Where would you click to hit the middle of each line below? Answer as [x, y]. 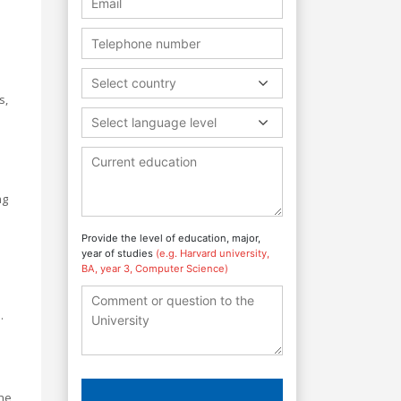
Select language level [154, 122]
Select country [134, 82]
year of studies [119, 253]
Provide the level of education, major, [171, 238]
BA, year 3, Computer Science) [155, 268]
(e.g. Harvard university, [213, 253]
